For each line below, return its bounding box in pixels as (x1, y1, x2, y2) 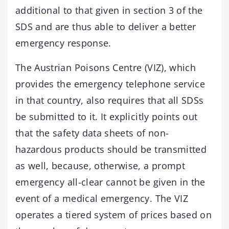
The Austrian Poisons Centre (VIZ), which (15, 61, 196, 74)
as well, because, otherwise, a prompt (15, 159, 185, 172)
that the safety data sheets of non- (15, 127, 169, 140)
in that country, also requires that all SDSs (15, 94, 204, 107)
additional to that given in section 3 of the (15, 4, 203, 17)
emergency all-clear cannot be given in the (15, 176, 205, 189)
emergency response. (15, 37, 111, 50)
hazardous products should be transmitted (15, 143, 207, 156)
